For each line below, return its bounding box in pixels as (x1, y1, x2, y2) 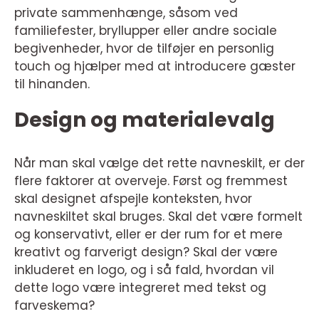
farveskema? (14, 297, 95, 314)
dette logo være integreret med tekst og (14, 279, 266, 296)
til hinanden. (14, 75, 90, 93)
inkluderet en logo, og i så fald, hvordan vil (14, 261, 274, 278)
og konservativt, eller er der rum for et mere (14, 226, 283, 243)
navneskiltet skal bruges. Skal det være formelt (14, 208, 303, 225)
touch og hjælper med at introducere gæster (14, 58, 296, 75)
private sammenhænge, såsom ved (14, 4, 238, 21)
